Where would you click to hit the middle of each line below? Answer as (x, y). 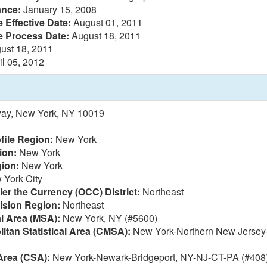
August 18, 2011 (105, 35)
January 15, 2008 (59, 9)
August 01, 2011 (107, 22)
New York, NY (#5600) (109, 218)
